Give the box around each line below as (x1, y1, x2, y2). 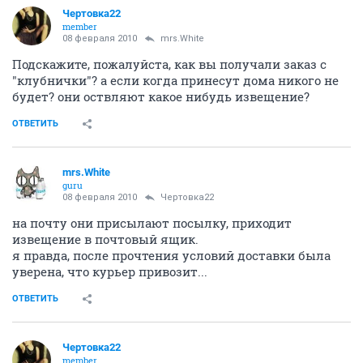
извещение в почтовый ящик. (12, 230, 199, 247)
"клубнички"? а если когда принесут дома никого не (12, 71, 339, 88)
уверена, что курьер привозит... (12, 263, 207, 280)
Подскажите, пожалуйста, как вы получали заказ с (12, 55, 327, 72)
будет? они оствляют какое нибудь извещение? (12, 88, 310, 105)
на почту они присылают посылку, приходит (12, 214, 292, 231)
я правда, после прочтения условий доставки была (12, 246, 331, 263)
